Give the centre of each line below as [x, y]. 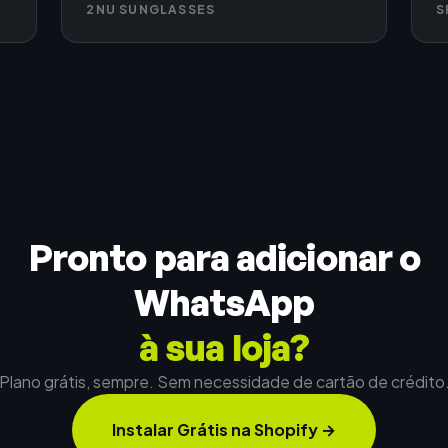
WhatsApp [224, 302]
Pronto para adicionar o [224, 257]
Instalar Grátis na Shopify [215, 429]
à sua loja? [224, 347]
